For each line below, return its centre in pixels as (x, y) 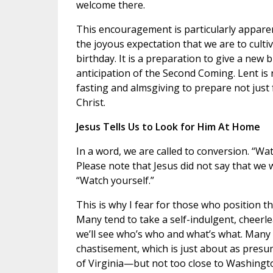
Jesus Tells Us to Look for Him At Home (168, 127)
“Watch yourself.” (115, 181)
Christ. (90, 103)
